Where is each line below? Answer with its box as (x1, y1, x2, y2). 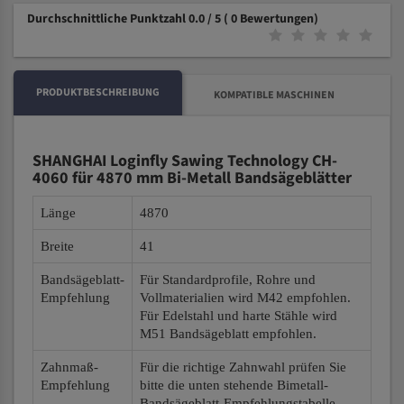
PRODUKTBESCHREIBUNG (36, 85, 160, 100)
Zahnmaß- (41, 360, 98, 374)
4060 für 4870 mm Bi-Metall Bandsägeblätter (32, 167, 352, 189)
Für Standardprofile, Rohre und (140, 272, 316, 287)
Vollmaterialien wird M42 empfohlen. (140, 290, 351, 305)
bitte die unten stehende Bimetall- (140, 378, 328, 392)
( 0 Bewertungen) (224, 10, 318, 28)
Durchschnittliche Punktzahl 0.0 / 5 (27, 10, 224, 28)
